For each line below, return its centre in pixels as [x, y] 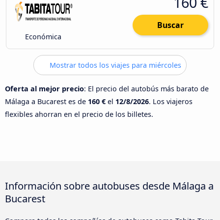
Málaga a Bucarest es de [46, 101]
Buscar [170, 25]
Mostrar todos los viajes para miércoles [114, 65]
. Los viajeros [171, 101]
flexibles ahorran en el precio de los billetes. [79, 114]
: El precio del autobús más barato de [146, 88]
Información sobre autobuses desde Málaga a [109, 186]
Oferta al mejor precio [44, 88]
